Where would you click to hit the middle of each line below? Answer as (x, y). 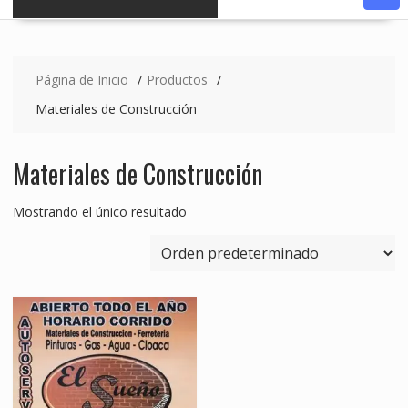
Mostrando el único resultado (99, 212)
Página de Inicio (82, 80)
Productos (177, 80)
